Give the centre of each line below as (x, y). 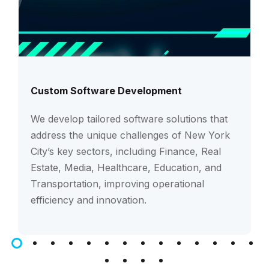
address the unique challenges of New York (130, 135)
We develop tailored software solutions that (129, 119)
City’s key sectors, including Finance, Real (126, 151)
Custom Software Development (106, 90)
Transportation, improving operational (117, 183)
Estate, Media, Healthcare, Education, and (126, 167)
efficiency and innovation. (89, 200)
